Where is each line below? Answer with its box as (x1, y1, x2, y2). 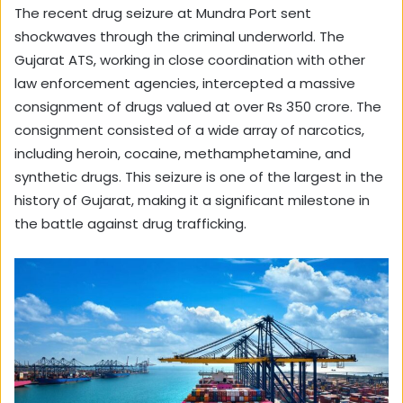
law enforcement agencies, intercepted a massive (14, 73, 355, 93)
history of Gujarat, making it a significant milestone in (14, 190, 370, 210)
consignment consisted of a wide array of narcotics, (14, 120, 364, 139)
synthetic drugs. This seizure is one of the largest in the (14, 166, 383, 186)
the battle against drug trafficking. (14, 213, 246, 233)
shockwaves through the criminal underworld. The (14, 26, 345, 46)
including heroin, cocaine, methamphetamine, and (14, 143, 351, 163)
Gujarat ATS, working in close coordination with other (14, 49, 365, 69)
